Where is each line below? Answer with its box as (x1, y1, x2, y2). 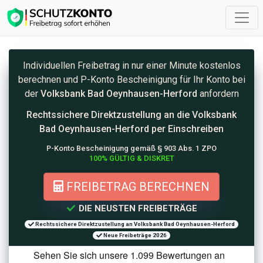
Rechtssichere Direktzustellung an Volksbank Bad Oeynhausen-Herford (33, 221, 235, 228)
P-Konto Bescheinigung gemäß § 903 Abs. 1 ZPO (46, 143, 217, 153)
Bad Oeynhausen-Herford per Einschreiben (39, 123, 224, 134)
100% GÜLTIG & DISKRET (89, 153, 174, 163)
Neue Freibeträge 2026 (102, 232, 167, 239)
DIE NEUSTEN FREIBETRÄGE (76, 203, 198, 214)
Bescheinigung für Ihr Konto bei (114, 73, 245, 85)
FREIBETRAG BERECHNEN (63, 179, 210, 194)
